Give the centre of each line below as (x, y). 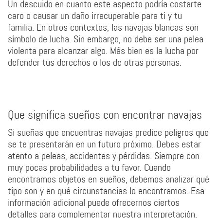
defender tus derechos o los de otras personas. (95, 62)
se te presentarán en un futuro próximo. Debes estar (104, 144)
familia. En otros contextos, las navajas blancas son (103, 27)
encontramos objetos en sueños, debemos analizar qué (109, 179)
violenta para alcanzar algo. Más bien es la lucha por (103, 51)
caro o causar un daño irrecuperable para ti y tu (95, 16)
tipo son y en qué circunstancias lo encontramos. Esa (106, 191)
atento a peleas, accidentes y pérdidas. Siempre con (104, 156)
